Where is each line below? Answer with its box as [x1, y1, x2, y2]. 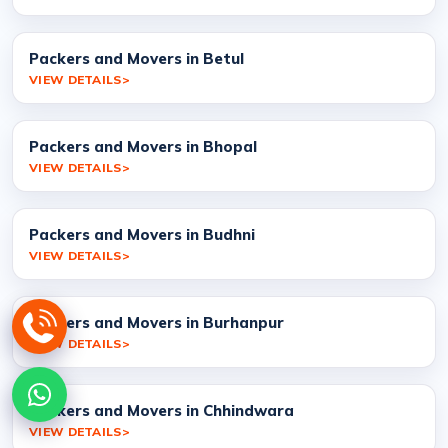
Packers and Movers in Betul [29, 48, 244, 68]
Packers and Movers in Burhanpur [29, 312, 284, 332]
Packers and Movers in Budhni [29, 224, 255, 244]
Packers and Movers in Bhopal [29, 136, 257, 156]
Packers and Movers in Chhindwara [29, 400, 294, 420]
